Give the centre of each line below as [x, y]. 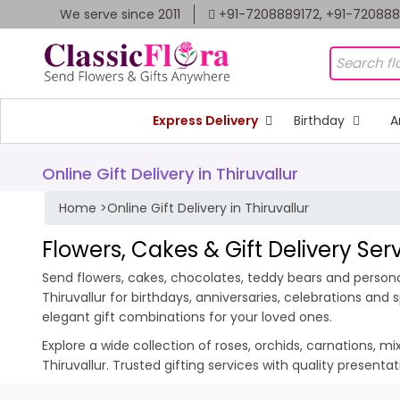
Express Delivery [206, 120]
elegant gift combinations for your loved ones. [187, 317]
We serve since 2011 [120, 14]
